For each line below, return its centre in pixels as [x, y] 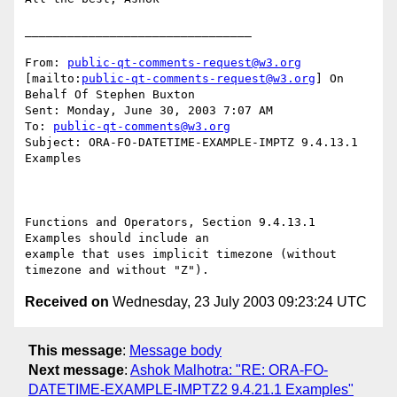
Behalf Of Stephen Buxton [110, 95]
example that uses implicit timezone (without [181, 254]
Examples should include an [117, 238]
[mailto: [53, 79]
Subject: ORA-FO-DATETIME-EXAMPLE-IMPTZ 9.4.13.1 [191, 143]
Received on [67, 302]
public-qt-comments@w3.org [142, 127]
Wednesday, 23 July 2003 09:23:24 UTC [238, 302]
